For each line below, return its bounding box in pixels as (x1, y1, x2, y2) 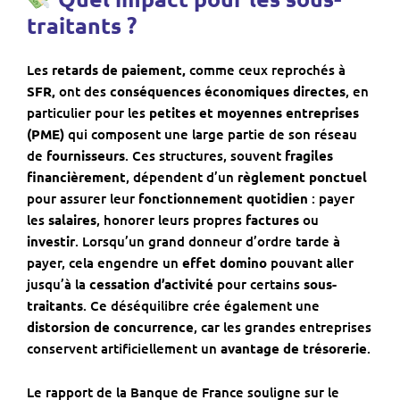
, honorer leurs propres (96, 211, 246, 229)
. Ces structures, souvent (125, 146, 285, 165)
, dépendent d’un (126, 168, 237, 187)
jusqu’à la (27, 275, 89, 294)
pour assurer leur (27, 189, 138, 208)
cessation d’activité (89, 275, 213, 294)
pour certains (213, 275, 304, 294)
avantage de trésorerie (221, 339, 367, 358)
